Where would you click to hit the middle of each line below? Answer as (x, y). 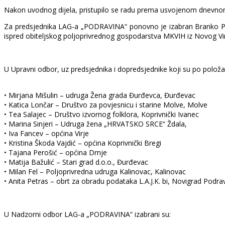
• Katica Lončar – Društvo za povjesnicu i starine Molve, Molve (106, 104)
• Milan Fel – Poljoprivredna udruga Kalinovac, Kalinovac (95, 171)
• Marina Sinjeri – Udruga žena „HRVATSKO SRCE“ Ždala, (95, 124)
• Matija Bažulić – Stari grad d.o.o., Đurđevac (76, 162)
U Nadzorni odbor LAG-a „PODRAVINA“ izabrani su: (87, 214)
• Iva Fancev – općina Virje (46, 133)
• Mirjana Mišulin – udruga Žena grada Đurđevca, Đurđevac (100, 95)
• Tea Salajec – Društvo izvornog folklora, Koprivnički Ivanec (101, 114)
